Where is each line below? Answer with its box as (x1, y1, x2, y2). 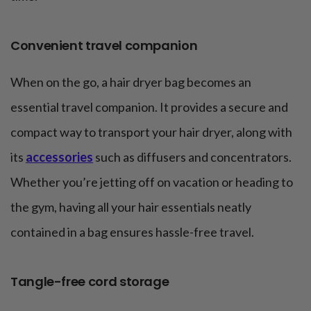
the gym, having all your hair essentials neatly (10, 199, 251, 215)
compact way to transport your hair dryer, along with (10, 124, 292, 140)
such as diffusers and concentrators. (93, 149, 292, 165)
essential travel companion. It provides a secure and (10, 99, 288, 115)
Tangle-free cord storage (10, 272, 169, 290)
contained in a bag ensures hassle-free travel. (10, 224, 254, 239)
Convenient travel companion (10, 36, 198, 54)
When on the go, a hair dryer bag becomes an (10, 74, 251, 90)
